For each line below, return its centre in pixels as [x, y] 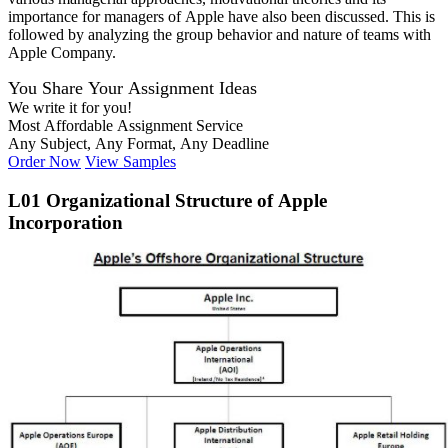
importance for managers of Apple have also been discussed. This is [221, 17]
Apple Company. [62, 53]
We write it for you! [70, 108]
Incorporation [65, 222]
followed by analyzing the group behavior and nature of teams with [219, 35]
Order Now [44, 162]
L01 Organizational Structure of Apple [167, 200]
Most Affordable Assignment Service [125, 126]
